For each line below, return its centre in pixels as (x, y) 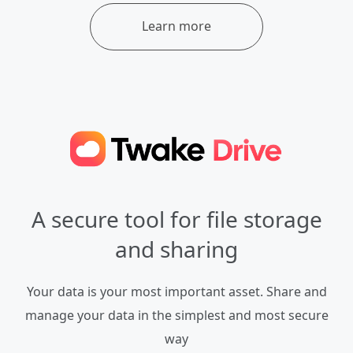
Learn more (176, 26)
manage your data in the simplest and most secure (176, 316)
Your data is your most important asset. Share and (176, 292)
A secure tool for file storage (176, 219)
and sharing (176, 249)
